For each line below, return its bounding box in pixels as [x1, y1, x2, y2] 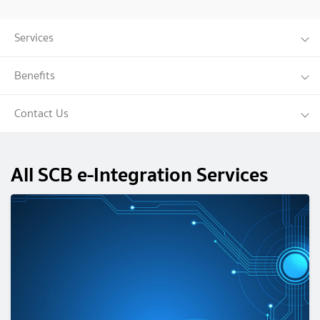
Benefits [14, 67, 55, 84]
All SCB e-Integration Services [11, 158, 268, 191]
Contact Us [14, 105, 69, 122]
